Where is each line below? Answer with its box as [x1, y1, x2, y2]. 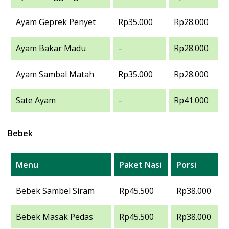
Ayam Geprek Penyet [16, 16, 96, 28]
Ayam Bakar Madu [16, 42, 86, 54]
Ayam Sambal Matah [16, 68, 94, 80]
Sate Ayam [16, 95, 56, 106]
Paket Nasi [119, 159, 162, 170]
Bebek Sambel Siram [16, 185, 95, 196]
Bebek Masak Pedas [16, 211, 93, 222]
